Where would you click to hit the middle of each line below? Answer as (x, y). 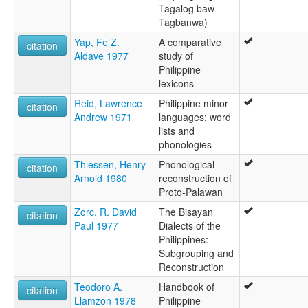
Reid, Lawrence (108, 103)
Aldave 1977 (101, 56)
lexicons (176, 84)
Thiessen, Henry (110, 165)
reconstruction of (195, 178)
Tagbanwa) (183, 22)
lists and (177, 131)
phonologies (185, 145)
